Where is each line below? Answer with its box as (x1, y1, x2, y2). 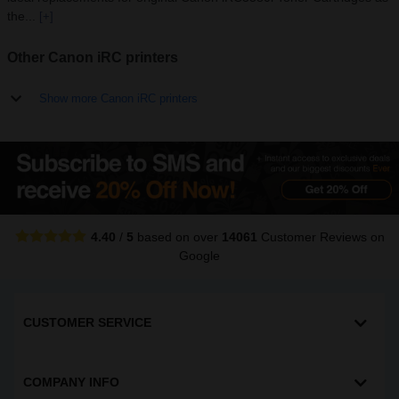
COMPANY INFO (23, 375, 119, 390)
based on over (133, 230, 222, 245)
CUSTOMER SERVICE (23, 315, 151, 330)
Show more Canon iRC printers (39, 92, 198, 105)
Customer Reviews (256, 230, 367, 245)
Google (179, 248, 220, 264)
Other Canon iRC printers (7, 50, 178, 65)
